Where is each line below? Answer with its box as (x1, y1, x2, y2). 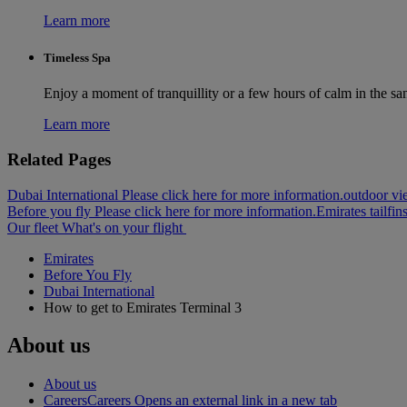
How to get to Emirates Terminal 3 (44, 299, 242, 315)
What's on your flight (62, 219, 183, 235)
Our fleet (7, 219, 58, 235)
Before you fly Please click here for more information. (7, 203, 316, 219)
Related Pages (7, 149, 111, 169)
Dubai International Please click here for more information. (7, 186, 343, 203)
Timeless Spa (44, 50, 111, 65)
